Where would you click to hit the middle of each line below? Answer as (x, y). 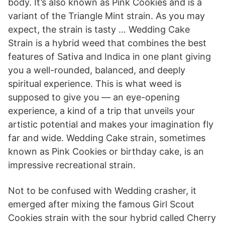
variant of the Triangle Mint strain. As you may (106, 16)
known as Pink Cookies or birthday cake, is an (106, 151)
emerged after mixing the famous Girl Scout (101, 204)
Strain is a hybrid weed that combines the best (107, 43)
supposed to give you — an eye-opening (94, 97)
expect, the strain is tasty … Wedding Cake (99, 29)
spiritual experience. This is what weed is (95, 84)
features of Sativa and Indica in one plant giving (109, 57)
